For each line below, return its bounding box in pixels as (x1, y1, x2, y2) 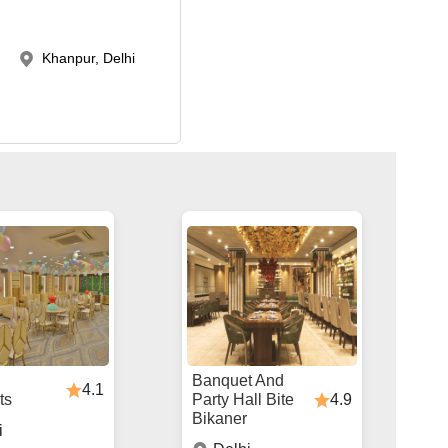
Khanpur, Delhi (41, 49, 135, 66)
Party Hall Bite (191, 391, 294, 409)
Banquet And (191, 372, 284, 390)
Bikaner (191, 410, 247, 428)
